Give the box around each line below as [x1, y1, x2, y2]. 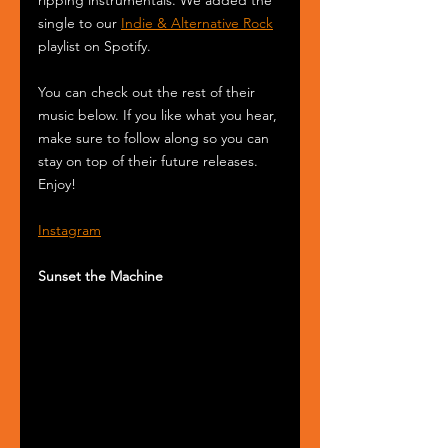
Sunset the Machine [38, 266, 163, 285]
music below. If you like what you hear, [38, 105, 281, 124]
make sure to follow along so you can [38, 128, 273, 147]
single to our [38, 13, 121, 32]
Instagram [38, 220, 101, 239]
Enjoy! [38, 174, 76, 193]
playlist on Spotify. [38, 36, 151, 55]
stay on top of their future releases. [38, 151, 262, 170]
